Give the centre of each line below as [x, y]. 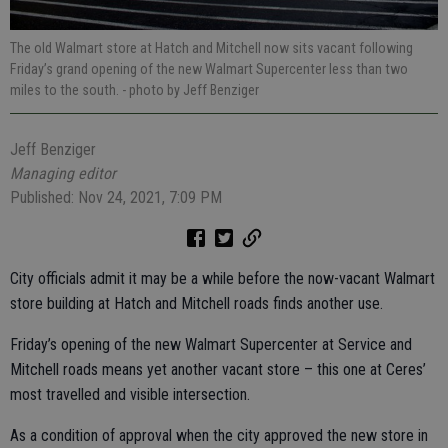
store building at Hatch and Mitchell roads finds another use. [196, 303]
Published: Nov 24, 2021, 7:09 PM [116, 197]
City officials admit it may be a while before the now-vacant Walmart [222, 278]
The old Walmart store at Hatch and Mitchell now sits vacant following [211, 47]
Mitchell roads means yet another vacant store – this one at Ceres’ [218, 369]
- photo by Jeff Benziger [190, 89]
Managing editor [63, 173]
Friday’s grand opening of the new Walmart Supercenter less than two [209, 68]
